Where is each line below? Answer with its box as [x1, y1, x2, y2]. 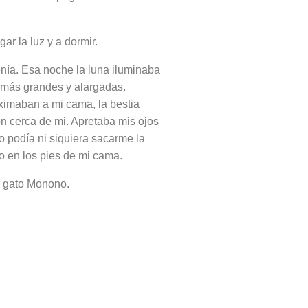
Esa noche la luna [21, 64, 109, 76]
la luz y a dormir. [18, 36, 98, 47]
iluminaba [109, 64, 160, 76]
